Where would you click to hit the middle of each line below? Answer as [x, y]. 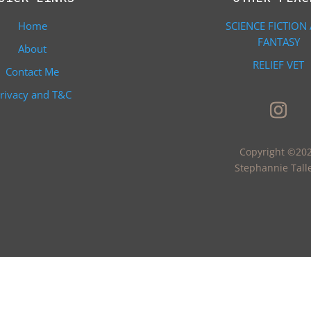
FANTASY [278, 42]
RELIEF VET [279, 65]
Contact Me [33, 72]
